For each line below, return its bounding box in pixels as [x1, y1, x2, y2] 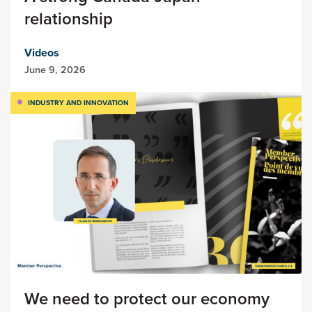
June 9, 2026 [24, 61, 86, 77]
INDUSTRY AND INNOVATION [28, 97, 129, 108]
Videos [24, 44, 59, 61]
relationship [24, 6, 113, 31]
